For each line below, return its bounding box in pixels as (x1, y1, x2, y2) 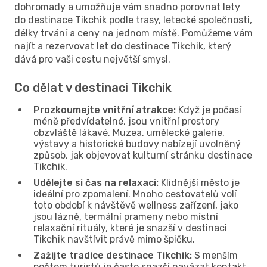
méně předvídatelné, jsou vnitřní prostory (33, 115, 219, 127)
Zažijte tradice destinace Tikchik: (33, 249, 192, 261)
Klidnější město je (159, 176, 240, 188)
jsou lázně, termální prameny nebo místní (33, 210, 218, 222)
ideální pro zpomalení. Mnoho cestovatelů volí (33, 188, 237, 200)
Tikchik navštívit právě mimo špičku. (33, 233, 195, 245)
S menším (192, 249, 238, 261)
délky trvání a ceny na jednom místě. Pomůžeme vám (14, 27, 253, 39)
